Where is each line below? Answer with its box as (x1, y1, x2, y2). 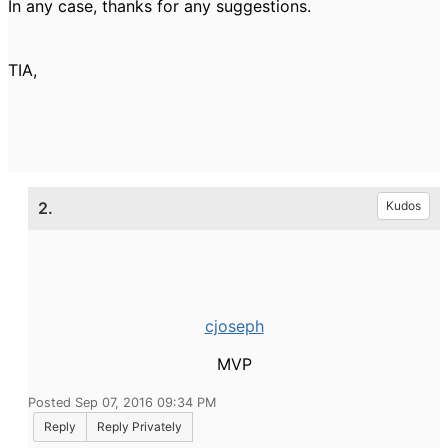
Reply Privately (97, 419, 182, 434)
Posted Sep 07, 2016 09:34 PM (28, 395, 216, 410)
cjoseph (204, 316, 264, 336)
